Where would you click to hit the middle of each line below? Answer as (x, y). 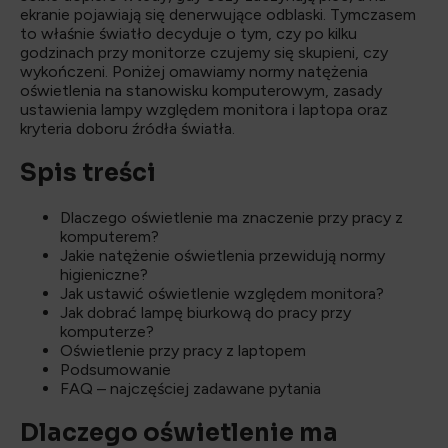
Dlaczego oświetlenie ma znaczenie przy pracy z (231, 217)
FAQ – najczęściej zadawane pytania (190, 388)
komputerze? (107, 331)
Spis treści (88, 173)
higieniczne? (104, 274)
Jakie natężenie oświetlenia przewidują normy (222, 255)
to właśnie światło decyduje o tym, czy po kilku (188, 34)
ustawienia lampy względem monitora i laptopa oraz (204, 110)
